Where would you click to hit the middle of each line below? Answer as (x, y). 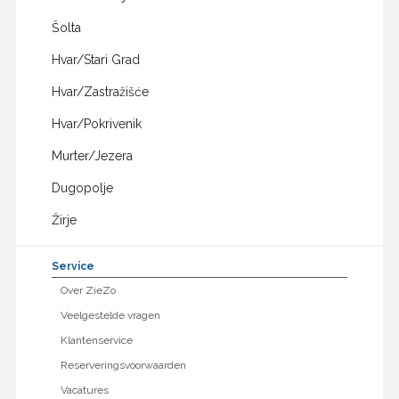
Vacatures (84, 391)
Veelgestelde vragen (110, 316)
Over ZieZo (88, 291)
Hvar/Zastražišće (100, 92)
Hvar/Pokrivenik (96, 124)
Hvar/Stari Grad (95, 60)
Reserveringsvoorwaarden (123, 366)
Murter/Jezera (92, 156)
